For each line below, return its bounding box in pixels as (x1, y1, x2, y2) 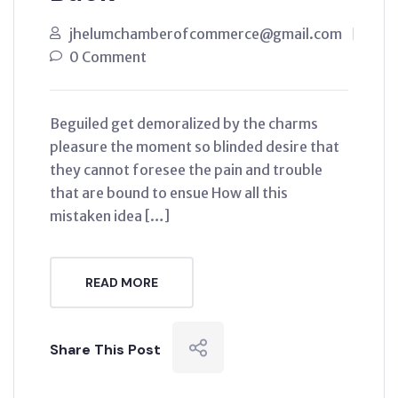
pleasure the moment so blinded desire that (50, 137, 339, 155)
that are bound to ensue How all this (50, 183, 288, 202)
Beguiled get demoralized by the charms (50, 114, 318, 132)
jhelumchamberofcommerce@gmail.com (69, 24, 342, 43)
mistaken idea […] (50, 206, 170, 225)
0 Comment (69, 47, 147, 66)
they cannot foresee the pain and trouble (50, 160, 322, 179)
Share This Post (50, 339, 161, 359)
